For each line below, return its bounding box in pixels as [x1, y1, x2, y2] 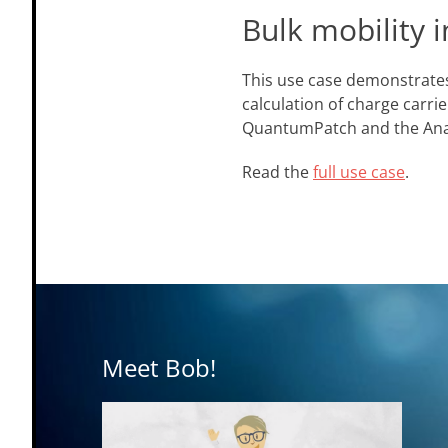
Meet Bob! [102, 351, 216, 384]
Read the [242, 161, 313, 183]
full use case [313, 161, 405, 183]
